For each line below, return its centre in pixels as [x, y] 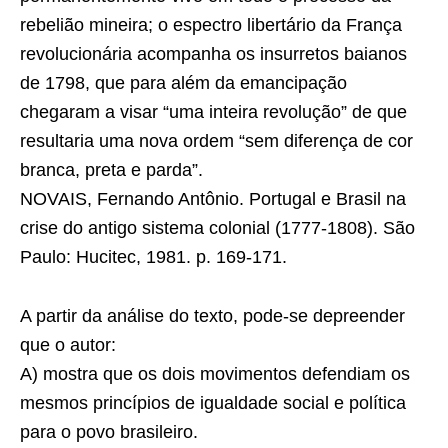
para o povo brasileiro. [109, 432]
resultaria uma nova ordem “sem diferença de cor [216, 141]
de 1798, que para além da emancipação [183, 83]
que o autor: [68, 345]
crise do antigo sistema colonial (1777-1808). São [217, 228]
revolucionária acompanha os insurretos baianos [213, 54]
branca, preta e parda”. [111, 170]
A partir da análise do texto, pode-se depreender [212, 316]
